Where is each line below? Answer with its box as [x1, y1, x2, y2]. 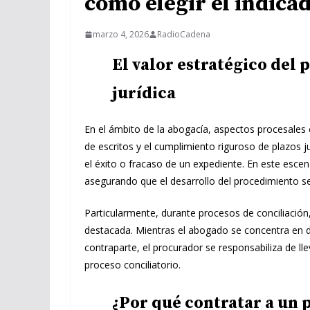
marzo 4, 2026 [93, 28, 149, 41]
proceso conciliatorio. [84, 258, 181, 272]
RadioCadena [157, 28, 210, 41]
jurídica [112, 83, 176, 104]
